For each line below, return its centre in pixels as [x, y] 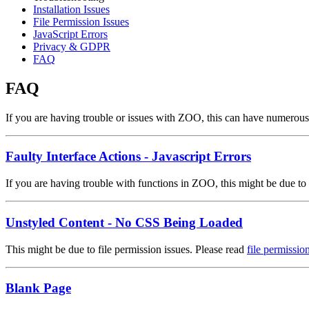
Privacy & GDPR [72, 46]
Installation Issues [71, 9]
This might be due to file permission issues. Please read [126, 249]
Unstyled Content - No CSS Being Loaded [124, 222]
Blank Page [38, 288]
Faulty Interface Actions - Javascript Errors [128, 157]
